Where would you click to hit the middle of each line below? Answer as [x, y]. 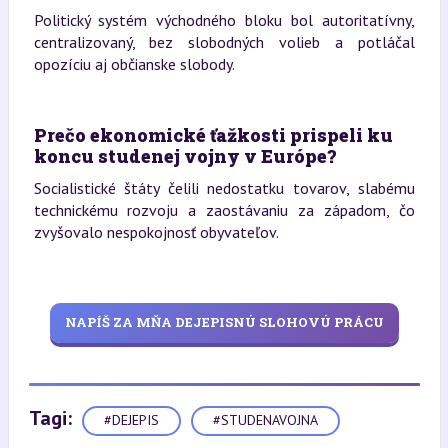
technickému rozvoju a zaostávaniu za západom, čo [224, 209]
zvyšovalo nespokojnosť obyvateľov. [156, 231]
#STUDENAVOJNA [265, 420]
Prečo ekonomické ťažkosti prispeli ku [213, 134]
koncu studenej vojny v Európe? [184, 155]
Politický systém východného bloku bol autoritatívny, [224, 19]
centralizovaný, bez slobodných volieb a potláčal [224, 41]
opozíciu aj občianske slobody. [134, 63]
